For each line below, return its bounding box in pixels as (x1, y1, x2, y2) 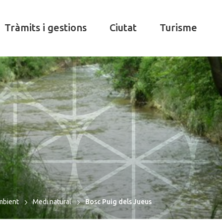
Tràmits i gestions (4, 22, 87, 33)
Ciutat (109, 22, 137, 33)
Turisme (159, 22, 197, 33)
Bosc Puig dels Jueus (85, 198, 152, 206)
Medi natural (32, 198, 71, 206)
